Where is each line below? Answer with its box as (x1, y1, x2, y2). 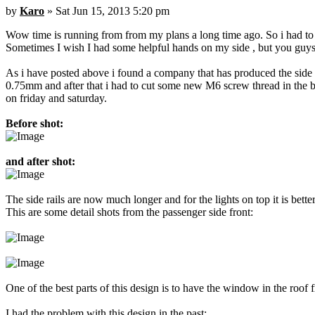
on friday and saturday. (6, 92, 107, 105)
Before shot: (6, 117, 63, 130)
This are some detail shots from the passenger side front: (6, 206, 253, 219)
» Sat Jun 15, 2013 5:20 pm (44, 5, 169, 18)
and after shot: (6, 155, 75, 168)
